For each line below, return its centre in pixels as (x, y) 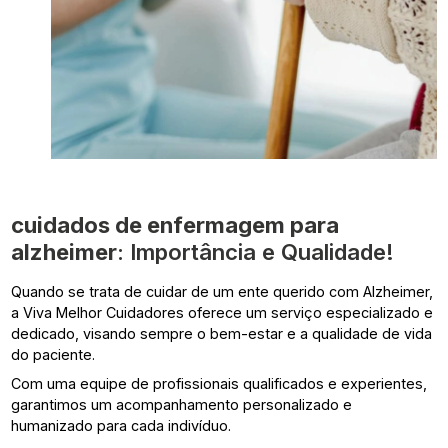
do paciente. (53, 354)
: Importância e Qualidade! (256, 251)
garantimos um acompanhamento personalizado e (182, 404)
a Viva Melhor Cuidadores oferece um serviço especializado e (222, 312)
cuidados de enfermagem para (175, 224)
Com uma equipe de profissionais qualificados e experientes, (219, 383)
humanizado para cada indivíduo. (121, 425)
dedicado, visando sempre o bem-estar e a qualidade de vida (222, 333)
